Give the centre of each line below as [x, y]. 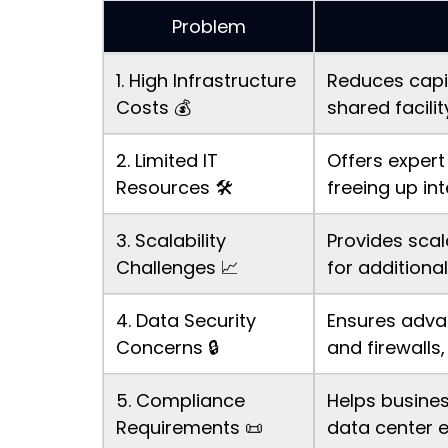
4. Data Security [186, 321]
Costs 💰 [153, 108]
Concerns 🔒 [167, 348]
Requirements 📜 [189, 428]
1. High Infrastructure [206, 81]
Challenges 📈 [177, 268]
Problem [208, 27]
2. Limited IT [167, 161]
